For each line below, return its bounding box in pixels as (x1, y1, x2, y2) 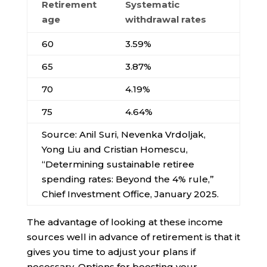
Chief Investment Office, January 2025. (41, 188, 219, 200)
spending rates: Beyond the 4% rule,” (41, 173, 214, 185)
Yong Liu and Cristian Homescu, (41, 144, 188, 156)
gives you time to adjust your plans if (26, 246, 195, 258)
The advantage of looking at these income (26, 216, 223, 228)
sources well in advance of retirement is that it (26, 231, 240, 243)
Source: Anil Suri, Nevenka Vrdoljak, (41, 129, 206, 141)
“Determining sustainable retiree (41, 159, 194, 170)
